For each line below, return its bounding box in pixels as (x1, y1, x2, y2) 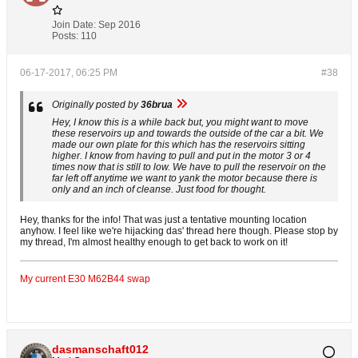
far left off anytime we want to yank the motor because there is (52, 173, 317, 185)
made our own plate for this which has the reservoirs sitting (52, 139, 305, 151)
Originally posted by (52, 99, 141, 111)
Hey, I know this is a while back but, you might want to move (52, 117, 308, 129)
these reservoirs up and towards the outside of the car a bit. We (52, 128, 324, 140)
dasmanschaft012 (52, 343, 149, 356)
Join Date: (52, 19, 96, 31)
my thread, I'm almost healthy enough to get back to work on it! (20, 237, 288, 249)
